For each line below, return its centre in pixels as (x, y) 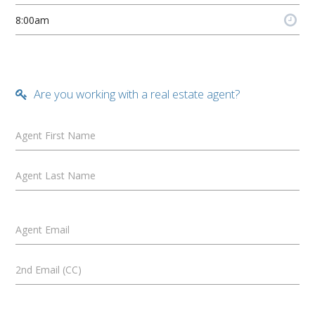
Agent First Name (56, 135)
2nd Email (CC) (49, 269)
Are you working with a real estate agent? (136, 94)
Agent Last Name (56, 175)
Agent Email (43, 229)
